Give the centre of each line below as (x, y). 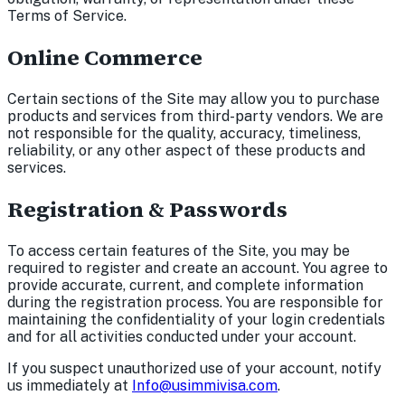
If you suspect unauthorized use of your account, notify (194, 368)
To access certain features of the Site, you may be (179, 250)
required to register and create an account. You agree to (198, 268)
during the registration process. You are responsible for (195, 302)
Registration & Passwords (147, 209)
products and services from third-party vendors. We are (195, 116)
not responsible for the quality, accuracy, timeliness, (184, 133)
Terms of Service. (67, 16)
